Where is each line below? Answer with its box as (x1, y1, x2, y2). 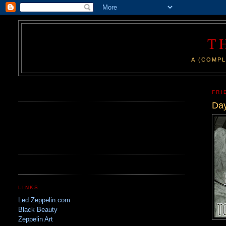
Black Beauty (18, 205, 58, 213)
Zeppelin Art (18, 215, 53, 223)
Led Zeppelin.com (18, 196, 71, 204)
